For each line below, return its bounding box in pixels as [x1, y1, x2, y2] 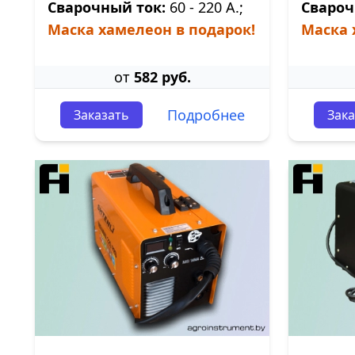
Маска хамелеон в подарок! [48, 20, 255, 39]
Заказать [73, 106, 129, 124]
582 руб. [133, 67, 191, 86]
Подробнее [166, 105, 245, 124]
